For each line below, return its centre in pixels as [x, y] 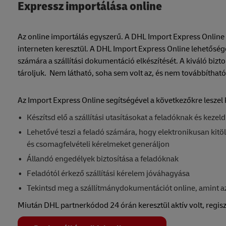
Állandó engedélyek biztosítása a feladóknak [102, 159]
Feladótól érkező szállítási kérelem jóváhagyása [108, 174]
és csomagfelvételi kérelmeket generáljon [98, 145]
